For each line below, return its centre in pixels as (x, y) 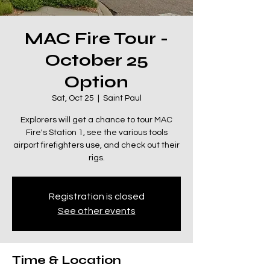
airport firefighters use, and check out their (96, 145)
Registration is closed (96, 196)
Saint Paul (122, 98)
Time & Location (67, 260)
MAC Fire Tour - (96, 39)
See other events (96, 211)
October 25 (96, 60)
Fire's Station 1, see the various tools (96, 133)
